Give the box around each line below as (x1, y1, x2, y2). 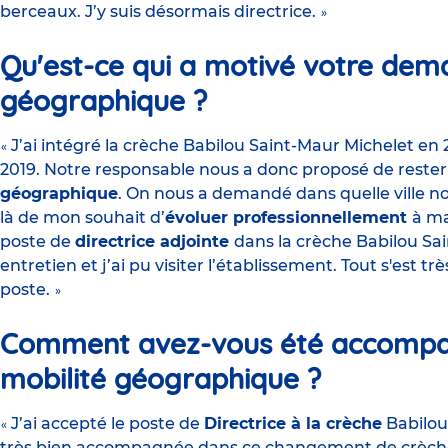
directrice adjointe (75, 232, 234, 252)
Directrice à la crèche (204, 414, 382, 434)
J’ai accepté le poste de (11, 414, 204, 434)
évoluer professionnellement (165, 208, 412, 228)
